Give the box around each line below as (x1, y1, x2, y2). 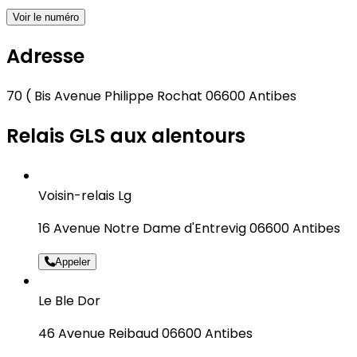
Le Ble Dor (38, 291, 100, 310)
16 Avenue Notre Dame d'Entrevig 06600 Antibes (38, 218, 340, 237)
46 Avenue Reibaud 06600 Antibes (38, 324, 253, 343)
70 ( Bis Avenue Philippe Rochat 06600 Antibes (6, 87, 296, 106)
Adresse (6, 43, 84, 70)
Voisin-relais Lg (38, 186, 131, 205)
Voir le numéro (13, 11, 79, 24)
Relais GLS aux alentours (6, 122, 245, 149)
